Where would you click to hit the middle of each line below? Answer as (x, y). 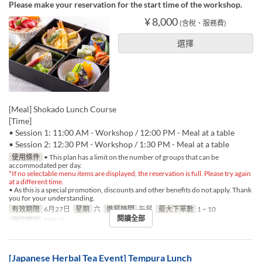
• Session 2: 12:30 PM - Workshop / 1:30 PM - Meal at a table (119, 144)
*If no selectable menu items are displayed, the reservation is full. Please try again (130, 174)
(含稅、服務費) (203, 23)
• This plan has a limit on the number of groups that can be (130, 157)
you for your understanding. (52, 198)
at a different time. (36, 182)
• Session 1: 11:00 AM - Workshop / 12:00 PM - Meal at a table (122, 133)
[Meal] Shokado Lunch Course (63, 109)
